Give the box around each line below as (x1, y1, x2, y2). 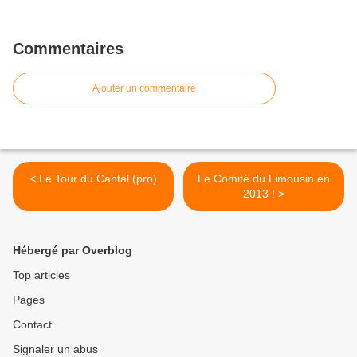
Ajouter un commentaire (92, 83, 196, 95)
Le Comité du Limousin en (198, 172, 330, 186)
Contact (13, 318, 52, 331)
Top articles (13, 269, 70, 282)
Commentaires (13, 40, 124, 58)
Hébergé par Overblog (13, 244, 132, 257)
